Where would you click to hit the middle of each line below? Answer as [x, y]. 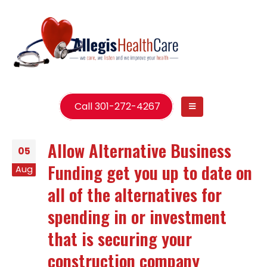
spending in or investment [137, 216]
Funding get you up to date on [150, 172]
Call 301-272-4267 [117, 106]
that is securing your [120, 238]
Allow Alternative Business [139, 150]
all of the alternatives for [135, 194]
